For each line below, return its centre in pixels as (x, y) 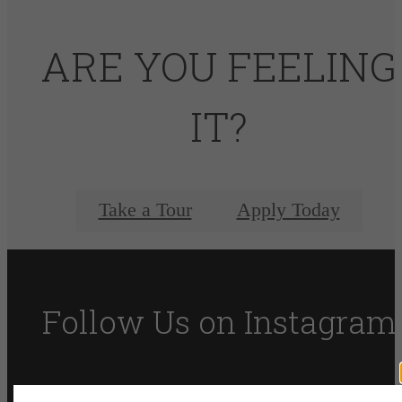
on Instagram (297, 322)
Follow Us (120, 322)
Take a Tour (145, 210)
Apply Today (288, 210)
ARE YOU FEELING (219, 66)
